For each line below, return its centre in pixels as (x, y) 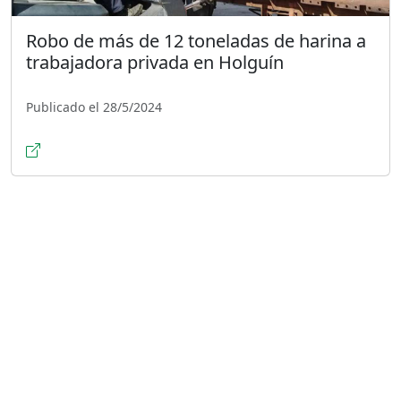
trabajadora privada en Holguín (155, 62)
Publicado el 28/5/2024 (94, 107)
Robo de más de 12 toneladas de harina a (196, 40)
